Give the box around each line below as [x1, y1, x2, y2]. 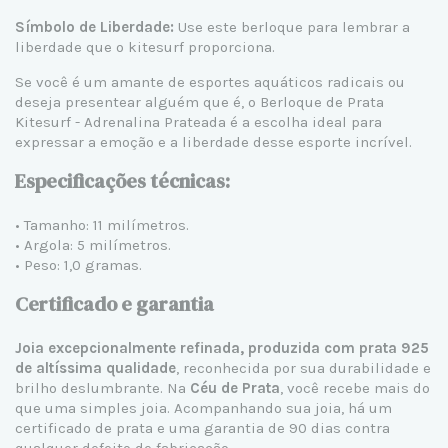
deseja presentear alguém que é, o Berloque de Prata [15, 92, 384, 111]
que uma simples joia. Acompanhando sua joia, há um [15, 398, 392, 417]
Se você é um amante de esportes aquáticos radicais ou [15, 72, 405, 91]
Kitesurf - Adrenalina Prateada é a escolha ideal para [15, 112, 382, 131]
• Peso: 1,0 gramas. [15, 255, 142, 274]
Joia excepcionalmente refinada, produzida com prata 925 [15, 338, 429, 357]
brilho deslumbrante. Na [15, 378, 190, 397]
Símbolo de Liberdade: [15, 17, 174, 36]
